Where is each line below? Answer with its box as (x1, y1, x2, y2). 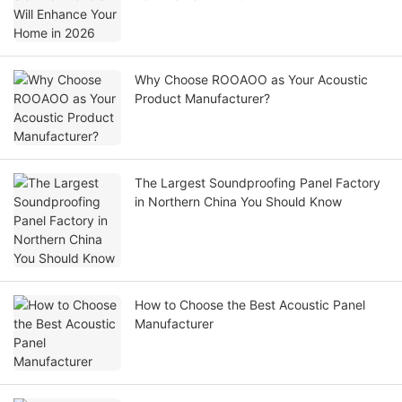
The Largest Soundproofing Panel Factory (135, 175, 380, 191)
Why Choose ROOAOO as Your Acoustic (135, 72, 368, 88)
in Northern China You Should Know (135, 194, 342, 210)
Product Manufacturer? (135, 91, 270, 107)
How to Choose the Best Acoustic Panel (135, 297, 365, 313)
